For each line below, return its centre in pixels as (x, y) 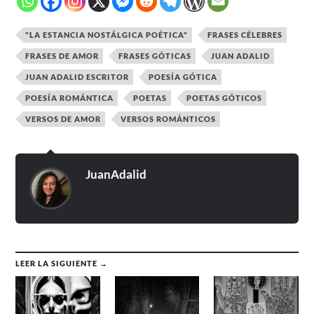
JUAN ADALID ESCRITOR (77, 77)
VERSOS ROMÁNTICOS (169, 119)
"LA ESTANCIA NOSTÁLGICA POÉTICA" (107, 35)
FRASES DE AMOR (62, 56)
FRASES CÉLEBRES (245, 35)
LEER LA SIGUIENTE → (62, 264)
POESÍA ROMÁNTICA (70, 98)
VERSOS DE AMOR (63, 119)
